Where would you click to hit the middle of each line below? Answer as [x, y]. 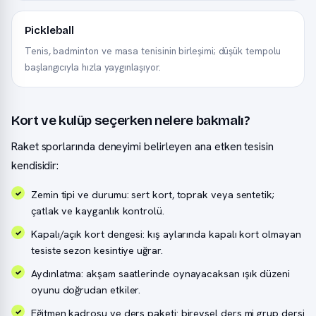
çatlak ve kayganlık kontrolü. [98, 211]
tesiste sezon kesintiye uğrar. [97, 250]
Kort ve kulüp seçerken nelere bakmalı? [131, 120]
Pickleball [50, 30]
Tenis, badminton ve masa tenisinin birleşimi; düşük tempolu [153, 51]
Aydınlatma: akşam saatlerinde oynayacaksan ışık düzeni [160, 273]
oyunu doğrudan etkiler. [86, 290]
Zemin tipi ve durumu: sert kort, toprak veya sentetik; [153, 194]
